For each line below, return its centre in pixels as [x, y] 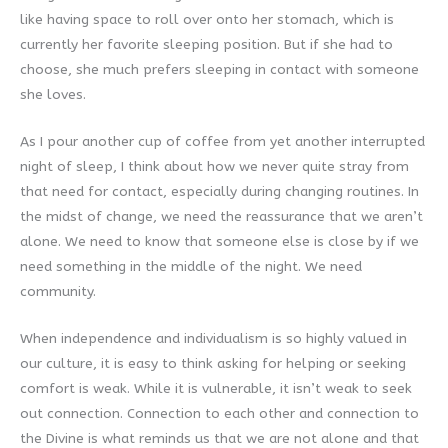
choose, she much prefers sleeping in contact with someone [219, 69]
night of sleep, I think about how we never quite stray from [214, 166]
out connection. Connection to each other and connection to [219, 413]
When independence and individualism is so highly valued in [213, 338]
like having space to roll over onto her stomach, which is [207, 19]
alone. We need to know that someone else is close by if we [219, 241]
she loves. [53, 94]
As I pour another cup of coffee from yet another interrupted [222, 141]
